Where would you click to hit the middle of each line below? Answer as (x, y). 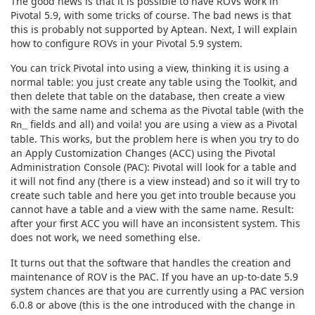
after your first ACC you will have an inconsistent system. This (155, 224)
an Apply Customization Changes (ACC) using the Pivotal (143, 153)
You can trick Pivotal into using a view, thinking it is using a (150, 68)
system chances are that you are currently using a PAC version (157, 290)
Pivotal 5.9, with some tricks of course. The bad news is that (151, 15)
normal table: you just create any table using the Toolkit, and (154, 82)
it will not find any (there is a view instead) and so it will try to (155, 181)
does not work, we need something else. (105, 238)
